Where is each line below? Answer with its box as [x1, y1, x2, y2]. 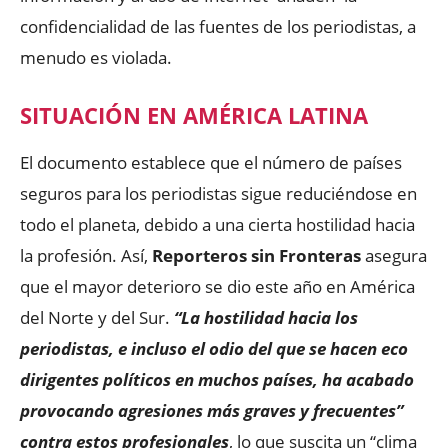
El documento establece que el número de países [20, 151, 402, 174]
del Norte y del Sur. [20, 306, 170, 329]
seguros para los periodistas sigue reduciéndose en [20, 182, 417, 205]
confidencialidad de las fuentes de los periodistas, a [20, 15, 416, 38]
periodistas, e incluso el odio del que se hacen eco [20, 337, 408, 360]
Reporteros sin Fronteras [152, 244, 361, 267]
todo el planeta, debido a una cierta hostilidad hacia [20, 213, 415, 236]
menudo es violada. [20, 46, 172, 69]
